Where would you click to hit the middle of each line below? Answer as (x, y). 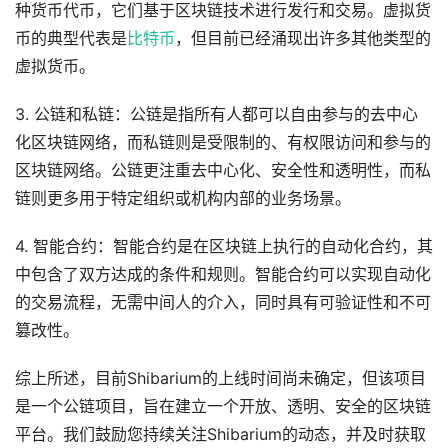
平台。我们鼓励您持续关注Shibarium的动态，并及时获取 (220, 434)
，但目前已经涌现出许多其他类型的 (303, 38)
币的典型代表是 (71, 38)
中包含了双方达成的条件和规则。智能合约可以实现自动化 (223, 274)
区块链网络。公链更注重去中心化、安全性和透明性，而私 (223, 170)
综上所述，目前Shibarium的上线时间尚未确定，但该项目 (220, 378)
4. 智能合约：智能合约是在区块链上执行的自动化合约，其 (224, 246)
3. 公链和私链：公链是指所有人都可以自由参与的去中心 (216, 114)
